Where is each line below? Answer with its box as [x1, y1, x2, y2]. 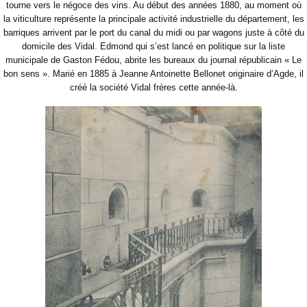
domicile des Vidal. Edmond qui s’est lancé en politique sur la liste [22, 41, 285, 52]
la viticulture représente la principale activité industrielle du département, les [3, 14, 304, 25]
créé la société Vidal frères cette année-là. [69, 82, 238, 93]
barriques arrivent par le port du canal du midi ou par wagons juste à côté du [3, 27, 304, 38]
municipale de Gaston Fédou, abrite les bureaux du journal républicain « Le [5, 55, 302, 66]
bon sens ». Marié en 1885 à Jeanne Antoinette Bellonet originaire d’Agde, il [3, 69, 304, 79]
